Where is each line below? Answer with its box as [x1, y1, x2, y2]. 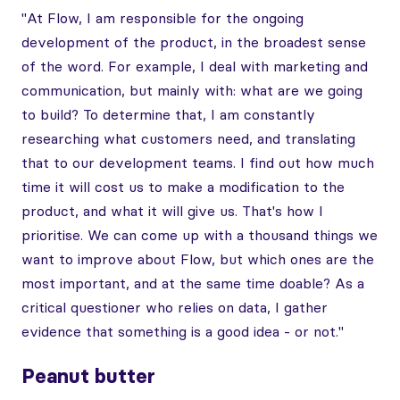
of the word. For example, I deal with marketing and [21, 57, 368, 75]
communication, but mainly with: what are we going [21, 81, 362, 99]
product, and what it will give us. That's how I [21, 202, 323, 220]
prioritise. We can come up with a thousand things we [21, 226, 378, 244]
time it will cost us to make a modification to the [21, 178, 345, 196]
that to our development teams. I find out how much [21, 154, 374, 171]
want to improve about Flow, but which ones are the [21, 250, 374, 268]
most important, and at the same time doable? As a [21, 274, 364, 292]
